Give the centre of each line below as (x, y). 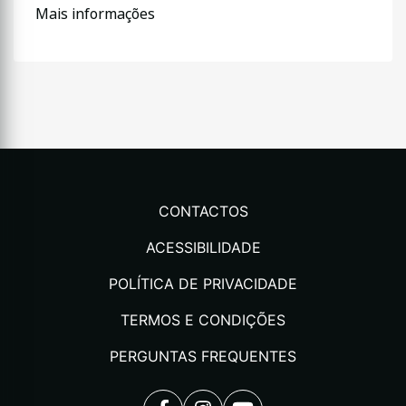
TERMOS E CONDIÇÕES (203, 320)
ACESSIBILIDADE (203, 247)
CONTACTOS (203, 211)
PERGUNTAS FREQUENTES (203, 356)
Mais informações (95, 14)
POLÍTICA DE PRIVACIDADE (203, 284)
